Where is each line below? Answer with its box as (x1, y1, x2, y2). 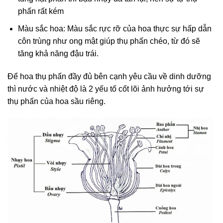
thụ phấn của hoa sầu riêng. (7, 97, 106, 106)
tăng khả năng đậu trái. (17, 49, 99, 58)
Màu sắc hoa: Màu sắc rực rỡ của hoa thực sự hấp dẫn (17, 24, 212, 33)
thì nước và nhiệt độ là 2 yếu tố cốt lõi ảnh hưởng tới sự (7, 84, 204, 93)
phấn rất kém (17, 7, 64, 16)
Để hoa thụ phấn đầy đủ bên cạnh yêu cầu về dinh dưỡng (7, 72, 211, 81)
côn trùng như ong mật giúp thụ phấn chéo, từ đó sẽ (17, 36, 200, 45)
